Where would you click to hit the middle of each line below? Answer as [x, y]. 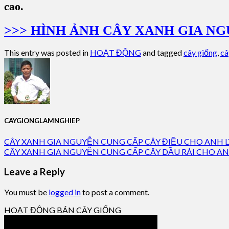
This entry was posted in [47, 53]
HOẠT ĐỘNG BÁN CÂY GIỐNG [63, 210]
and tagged [162, 53]
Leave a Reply [35, 172]
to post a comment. [115, 192]
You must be [26, 192]
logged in [65, 192]
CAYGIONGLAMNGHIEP [42, 121]
